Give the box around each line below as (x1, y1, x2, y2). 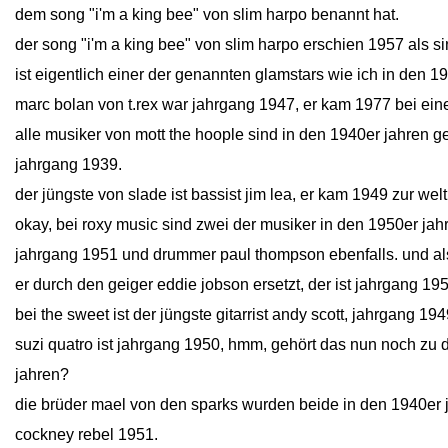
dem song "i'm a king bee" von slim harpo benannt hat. (15, 6, 399, 23)
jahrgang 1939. (15, 156, 122, 173)
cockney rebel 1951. (15, 426, 158, 443)
